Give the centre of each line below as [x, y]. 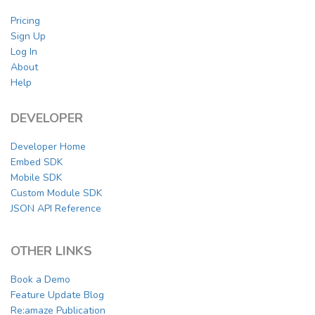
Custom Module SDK [56, 193]
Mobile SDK [36, 178]
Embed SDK [37, 162]
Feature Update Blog [57, 295]
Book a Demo [40, 280]
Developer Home [48, 147]
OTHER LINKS [51, 251]
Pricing [25, 21]
